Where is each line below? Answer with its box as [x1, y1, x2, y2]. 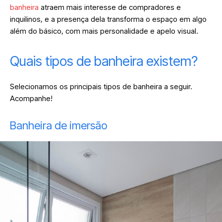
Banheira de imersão [10, 118, 110, 132]
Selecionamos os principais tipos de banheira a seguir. [10, 81, 192, 91]
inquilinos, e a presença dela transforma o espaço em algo [10, 14, 207, 24]
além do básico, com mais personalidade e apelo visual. [10, 26, 198, 36]
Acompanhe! [10, 93, 55, 103]
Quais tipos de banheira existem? [10, 53, 198, 69]
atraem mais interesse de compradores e [39, 2, 181, 12]
